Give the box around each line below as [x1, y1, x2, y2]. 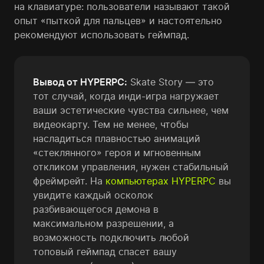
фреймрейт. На [33, 175, 105, 187]
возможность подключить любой [33, 232, 189, 243]
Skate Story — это [127, 76, 214, 88]
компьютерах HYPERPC [105, 175, 216, 187]
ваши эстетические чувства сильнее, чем [33, 104, 229, 116]
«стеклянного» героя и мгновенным [33, 147, 201, 159]
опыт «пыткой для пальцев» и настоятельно [14, 15, 222, 27]
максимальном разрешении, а [33, 217, 174, 229]
